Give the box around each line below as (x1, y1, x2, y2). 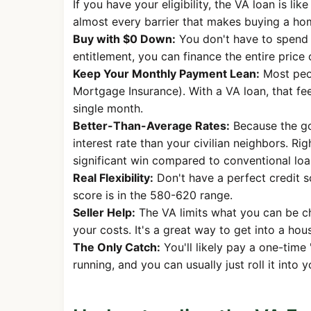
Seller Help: (72, 205, 135, 219)
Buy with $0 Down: (72, 31, 176, 46)
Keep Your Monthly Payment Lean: (72, 66, 260, 81)
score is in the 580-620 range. (72, 187, 233, 202)
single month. (72, 101, 143, 115)
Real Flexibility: (72, 170, 153, 185)
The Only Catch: (72, 239, 160, 254)
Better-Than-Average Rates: (72, 118, 230, 133)
